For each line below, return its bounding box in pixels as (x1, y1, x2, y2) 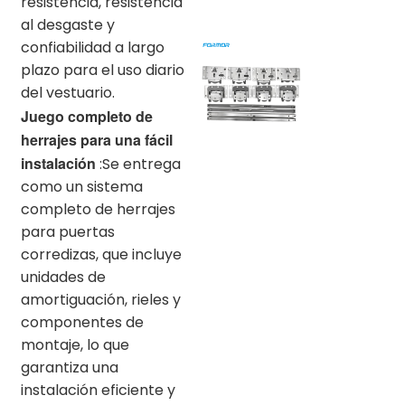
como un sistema (21, 175, 143, 197)
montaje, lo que (21, 334, 129, 355)
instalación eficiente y (21, 379, 175, 400)
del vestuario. (21, 81, 115, 103)
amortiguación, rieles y (21, 288, 181, 310)
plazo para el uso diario (21, 59, 184, 80)
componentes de (21, 311, 144, 333)
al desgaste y (21, 14, 115, 35)
